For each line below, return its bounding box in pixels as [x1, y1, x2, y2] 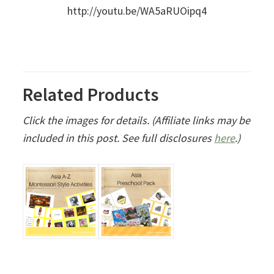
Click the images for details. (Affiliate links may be [23, 113, 251, 127]
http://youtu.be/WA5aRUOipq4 [67, 3, 207, 18]
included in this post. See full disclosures [23, 130, 215, 145]
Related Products [23, 82, 159, 106]
